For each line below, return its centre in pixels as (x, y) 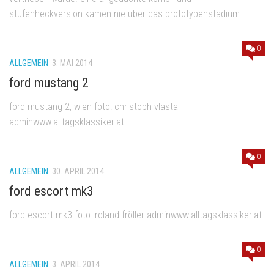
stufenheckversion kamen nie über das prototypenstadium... (128, 13)
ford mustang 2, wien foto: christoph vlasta (94, 106)
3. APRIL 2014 (76, 264)
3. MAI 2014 (72, 63)
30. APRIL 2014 (78, 171)
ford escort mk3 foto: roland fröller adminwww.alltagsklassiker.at (135, 215)
